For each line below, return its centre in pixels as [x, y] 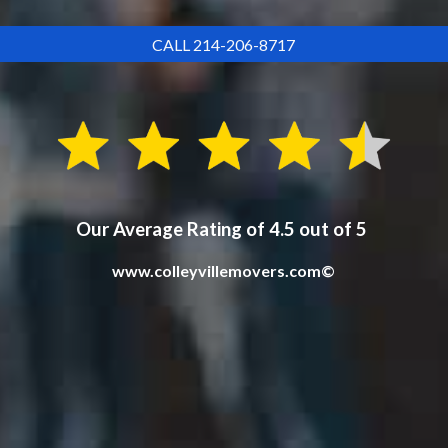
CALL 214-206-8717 [224, 44]
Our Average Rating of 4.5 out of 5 [224, 229]
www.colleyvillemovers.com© [224, 271]
